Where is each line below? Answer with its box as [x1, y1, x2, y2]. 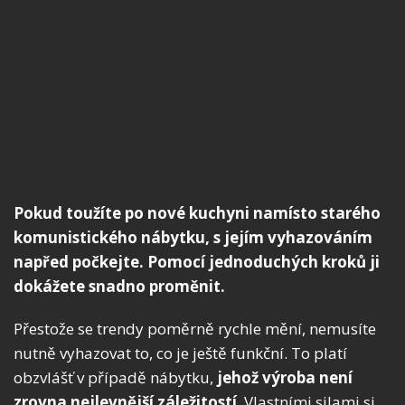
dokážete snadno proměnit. [14, 276, 225, 297]
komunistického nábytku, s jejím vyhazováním [14, 227, 372, 249]
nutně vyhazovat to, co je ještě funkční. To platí [14, 343, 347, 364]
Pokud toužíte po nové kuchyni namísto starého [14, 202, 381, 224]
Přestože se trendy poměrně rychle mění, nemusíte [14, 318, 376, 340]
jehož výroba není [217, 367, 353, 389]
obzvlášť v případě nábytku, [14, 367, 217, 389]
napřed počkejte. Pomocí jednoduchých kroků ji [14, 251, 380, 273]
